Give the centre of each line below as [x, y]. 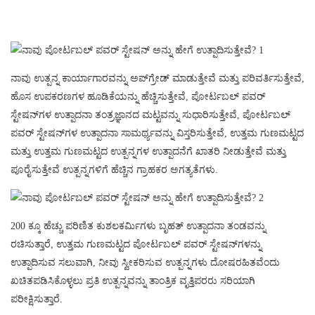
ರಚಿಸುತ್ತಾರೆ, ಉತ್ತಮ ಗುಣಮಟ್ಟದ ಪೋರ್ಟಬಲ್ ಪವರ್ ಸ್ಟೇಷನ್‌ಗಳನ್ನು [136, 245]
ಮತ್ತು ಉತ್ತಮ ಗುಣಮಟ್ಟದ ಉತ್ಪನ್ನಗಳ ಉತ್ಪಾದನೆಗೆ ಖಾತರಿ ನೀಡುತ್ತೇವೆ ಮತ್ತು [148, 152]
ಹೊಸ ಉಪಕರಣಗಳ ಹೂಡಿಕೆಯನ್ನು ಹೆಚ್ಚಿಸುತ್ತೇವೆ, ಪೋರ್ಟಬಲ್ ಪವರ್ [138, 97]
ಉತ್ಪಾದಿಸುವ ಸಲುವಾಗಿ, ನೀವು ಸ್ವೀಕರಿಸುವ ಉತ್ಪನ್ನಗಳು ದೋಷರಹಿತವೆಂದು [145, 263]
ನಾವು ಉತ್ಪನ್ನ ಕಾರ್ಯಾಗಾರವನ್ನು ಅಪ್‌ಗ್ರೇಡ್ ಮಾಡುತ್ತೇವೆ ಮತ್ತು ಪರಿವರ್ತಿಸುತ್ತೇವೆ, [157, 79]
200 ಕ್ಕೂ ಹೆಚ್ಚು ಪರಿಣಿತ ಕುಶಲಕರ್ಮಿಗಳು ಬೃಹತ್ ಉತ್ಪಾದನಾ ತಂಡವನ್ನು [138, 226]
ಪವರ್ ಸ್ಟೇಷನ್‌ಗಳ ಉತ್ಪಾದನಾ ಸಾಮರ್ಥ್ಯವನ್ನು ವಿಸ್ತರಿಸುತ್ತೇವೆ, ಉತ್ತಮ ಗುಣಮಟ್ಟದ [157, 134]
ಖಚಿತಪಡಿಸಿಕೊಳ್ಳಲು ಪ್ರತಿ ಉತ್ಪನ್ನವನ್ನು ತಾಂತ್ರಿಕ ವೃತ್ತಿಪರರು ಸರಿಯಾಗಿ [133, 281]
